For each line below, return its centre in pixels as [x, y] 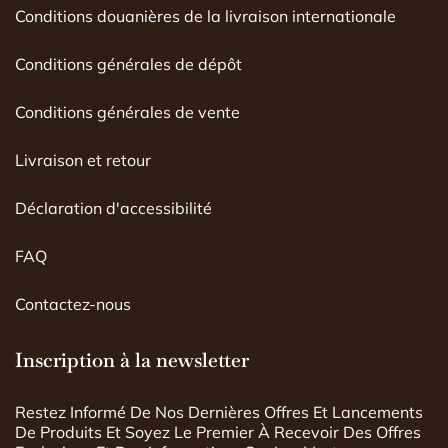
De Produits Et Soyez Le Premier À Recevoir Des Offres [218, 432]
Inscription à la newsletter [132, 360]
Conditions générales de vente [127, 112]
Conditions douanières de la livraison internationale [205, 16]
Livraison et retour [83, 160]
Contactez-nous [73, 304]
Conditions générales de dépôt [128, 64]
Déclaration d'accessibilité [113, 208]
